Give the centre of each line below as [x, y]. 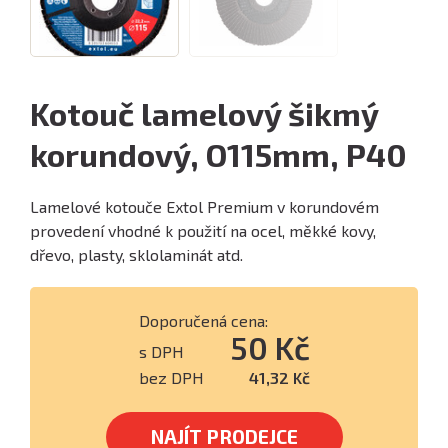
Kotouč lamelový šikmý [204, 113]
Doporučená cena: [203, 320]
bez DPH [171, 377]
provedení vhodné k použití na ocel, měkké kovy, [203, 230]
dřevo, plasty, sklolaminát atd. [136, 254]
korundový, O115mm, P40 [218, 154]
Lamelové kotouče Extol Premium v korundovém [204, 206]
